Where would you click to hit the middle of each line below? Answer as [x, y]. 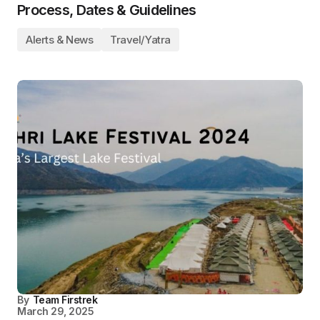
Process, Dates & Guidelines [107, 10]
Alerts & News [60, 40]
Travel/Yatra [140, 40]
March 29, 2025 [56, 311]
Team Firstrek [65, 300]
